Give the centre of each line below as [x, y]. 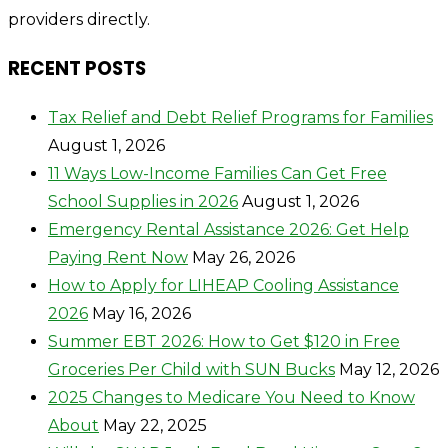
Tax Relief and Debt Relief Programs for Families [240, 117]
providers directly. [79, 20]
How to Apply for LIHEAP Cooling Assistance [223, 285]
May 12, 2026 [389, 369]
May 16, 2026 [141, 313]
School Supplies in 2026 [143, 201]
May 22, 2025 [155, 425]
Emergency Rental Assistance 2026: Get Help [228, 229]
